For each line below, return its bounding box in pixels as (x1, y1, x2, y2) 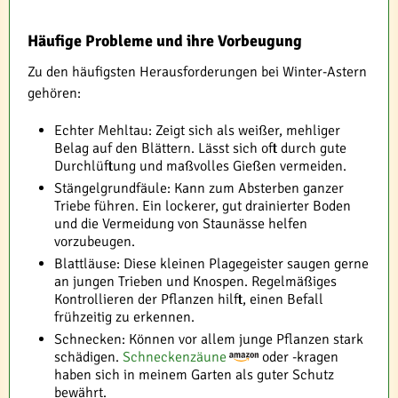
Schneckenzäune (123, 347, 227, 366)
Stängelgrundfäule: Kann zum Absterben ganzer (54, 179, 344, 197)
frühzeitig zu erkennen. (54, 307, 195, 326)
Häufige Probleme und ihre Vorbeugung (28, 30, 302, 51)
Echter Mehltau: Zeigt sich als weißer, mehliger (54, 121, 340, 139)
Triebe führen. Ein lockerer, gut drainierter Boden (54, 196, 351, 215)
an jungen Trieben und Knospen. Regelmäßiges (54, 272, 337, 291)
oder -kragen (259, 347, 338, 366)
